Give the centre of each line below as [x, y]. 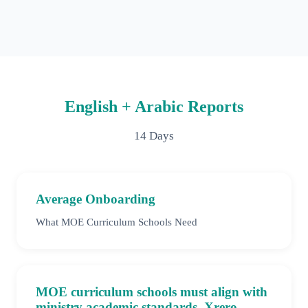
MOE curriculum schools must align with [152, 292]
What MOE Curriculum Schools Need [117, 222]
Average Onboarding [96, 199]
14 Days [154, 136]
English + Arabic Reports [154, 107]
